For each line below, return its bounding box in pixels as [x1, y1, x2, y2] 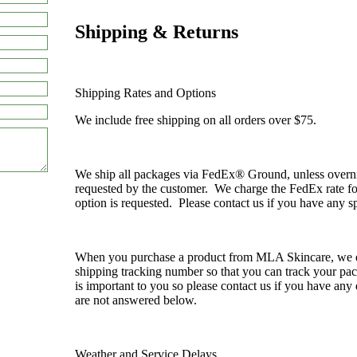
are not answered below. [75, 292, 197, 307]
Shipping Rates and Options [75, 85, 216, 100]
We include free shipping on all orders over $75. [75, 112, 316, 127]
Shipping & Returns [75, 21, 238, 42]
